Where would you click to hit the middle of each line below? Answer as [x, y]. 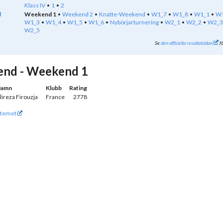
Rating [78, 88]
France [55, 97]
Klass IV [35, 5]
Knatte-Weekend [122, 14]
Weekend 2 [78, 14]
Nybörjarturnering [134, 22]
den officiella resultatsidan [187, 43]
